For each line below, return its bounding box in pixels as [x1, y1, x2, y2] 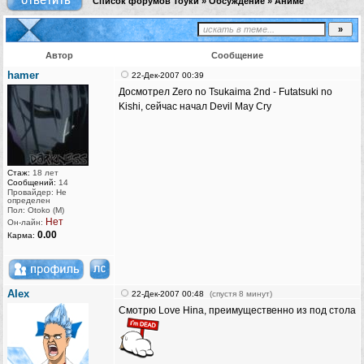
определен [7, 196, 50, 206]
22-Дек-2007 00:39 [132, 71, 204, 80]
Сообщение [211, 50, 263, 61]
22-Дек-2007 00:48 [132, 289, 204, 299]
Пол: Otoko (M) [7, 206, 64, 215]
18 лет [30, 168, 58, 178]
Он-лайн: [7, 218, 45, 227]
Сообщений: [7, 178, 56, 188]
